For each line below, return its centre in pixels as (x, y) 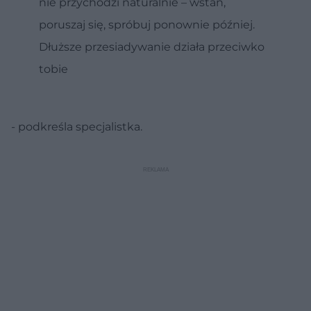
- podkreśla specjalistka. (77, 127)
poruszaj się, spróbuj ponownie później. (147, 25)
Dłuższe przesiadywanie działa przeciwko (152, 47)
